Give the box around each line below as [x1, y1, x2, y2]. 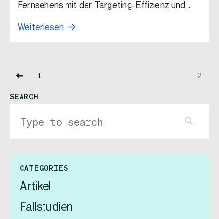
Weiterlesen [18, 23, 64, 32]
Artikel [20, 180, 51, 193]
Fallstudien [20, 201, 73, 213]
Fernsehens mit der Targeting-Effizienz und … [18, 1, 192, 10]
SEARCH [10, 92, 39, 101]
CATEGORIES [20, 163, 68, 172]
